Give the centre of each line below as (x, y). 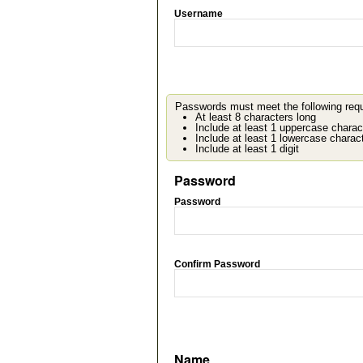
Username (199, 14)
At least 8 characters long (256, 117)
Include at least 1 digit (247, 149)
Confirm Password (217, 264)
